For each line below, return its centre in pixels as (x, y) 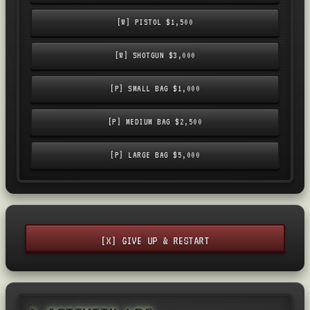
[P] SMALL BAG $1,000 (155, 89)
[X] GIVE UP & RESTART (155, 241)
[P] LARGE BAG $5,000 (155, 155)
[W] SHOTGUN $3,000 (155, 55)
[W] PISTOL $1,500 (155, 22)
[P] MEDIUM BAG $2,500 (155, 122)
